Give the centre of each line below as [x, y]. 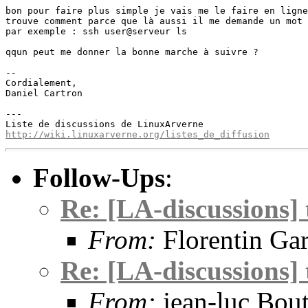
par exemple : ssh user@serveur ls [96, 31]
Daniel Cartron [44, 93]
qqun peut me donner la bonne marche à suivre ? [132, 52]
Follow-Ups [99, 178]
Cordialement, [41, 83]
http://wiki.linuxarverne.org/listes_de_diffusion [137, 134]
